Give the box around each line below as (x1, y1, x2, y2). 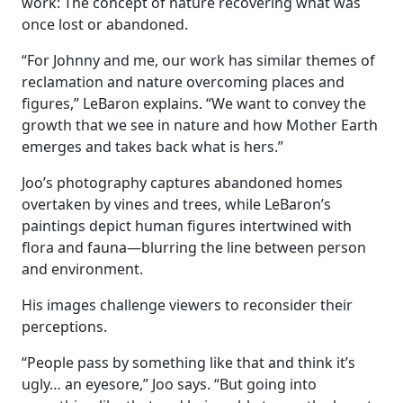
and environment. (22, 258, 143, 279)
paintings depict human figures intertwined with (22, 215, 352, 236)
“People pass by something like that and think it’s (22, 352, 355, 372)
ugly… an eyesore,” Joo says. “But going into (22, 373, 317, 394)
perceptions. (22, 316, 107, 336)
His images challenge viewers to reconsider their (22, 294, 353, 315)
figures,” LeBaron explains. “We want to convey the (22, 93, 366, 113)
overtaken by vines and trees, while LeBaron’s (22, 193, 331, 214)
